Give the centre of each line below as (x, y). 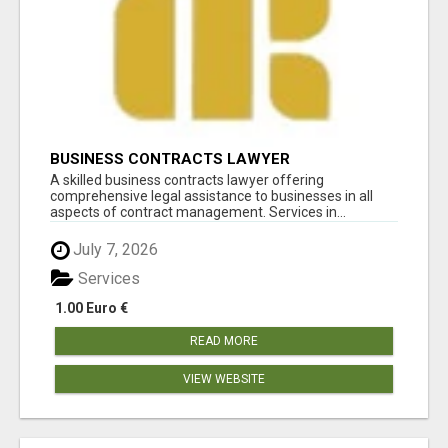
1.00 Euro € (91, 307)
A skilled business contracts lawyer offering (187, 180)
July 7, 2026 (113, 250)
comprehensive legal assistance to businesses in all (211, 196)
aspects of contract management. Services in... (198, 212)
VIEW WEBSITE (224, 378)
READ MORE (224, 340)
